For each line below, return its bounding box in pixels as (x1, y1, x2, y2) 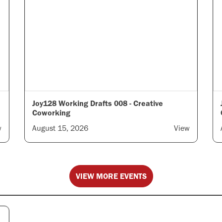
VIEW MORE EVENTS (75, 171, 147, 181)
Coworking (32, 108, 70, 117)
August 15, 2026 (32, 123, 88, 133)
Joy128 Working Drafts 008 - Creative (32, 99, 163, 108)
